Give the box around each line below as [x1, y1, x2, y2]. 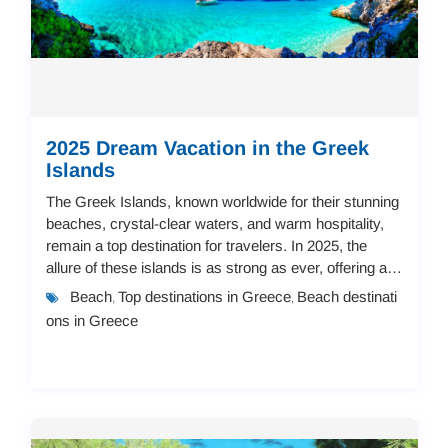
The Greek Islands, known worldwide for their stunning [45, 192, 399, 210]
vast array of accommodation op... [45, 280, 269, 298]
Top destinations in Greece [117, 287, 291, 305]
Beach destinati [296, 287, 397, 305]
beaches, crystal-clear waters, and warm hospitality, [45, 214, 384, 232]
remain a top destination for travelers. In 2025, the [45, 236, 367, 254]
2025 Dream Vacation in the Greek [45, 136, 369, 159]
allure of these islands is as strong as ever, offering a [45, 258, 387, 276]
